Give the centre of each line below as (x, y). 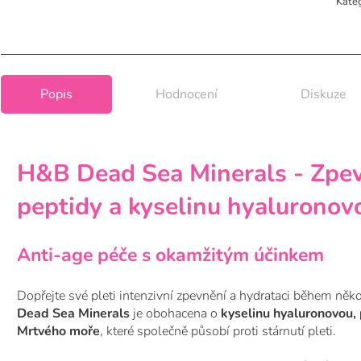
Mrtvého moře (58, 332)
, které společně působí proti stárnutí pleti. (218, 332)
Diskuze (324, 94)
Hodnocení (187, 94)
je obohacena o (175, 314)
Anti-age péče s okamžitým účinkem (170, 255)
